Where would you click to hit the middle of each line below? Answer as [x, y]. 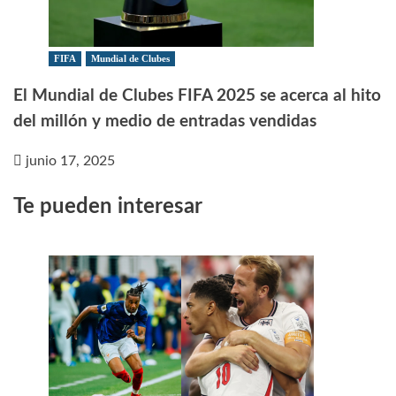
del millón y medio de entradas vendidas [165, 121]
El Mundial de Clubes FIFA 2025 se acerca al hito [197, 95]
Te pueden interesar [108, 207]
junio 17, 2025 [70, 161]
